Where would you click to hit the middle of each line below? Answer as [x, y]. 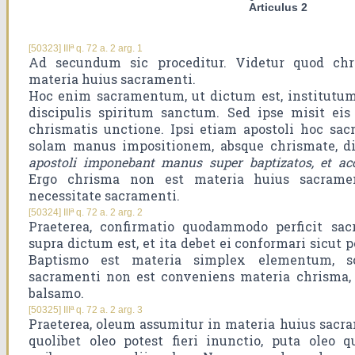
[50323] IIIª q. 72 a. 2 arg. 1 [86, 49]
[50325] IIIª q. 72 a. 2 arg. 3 [86, 310]
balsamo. [56, 293]
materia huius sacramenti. [112, 79]
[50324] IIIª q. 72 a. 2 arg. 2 [86, 213]
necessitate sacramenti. [104, 196]
